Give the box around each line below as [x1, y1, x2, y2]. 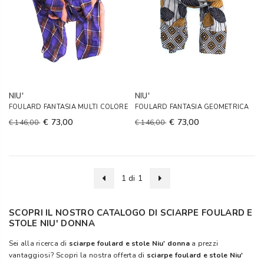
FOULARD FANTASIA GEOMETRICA [135, 103, 249, 111]
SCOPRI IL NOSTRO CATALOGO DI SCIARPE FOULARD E [9, 207, 253, 219]
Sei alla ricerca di [9, 239, 69, 248]
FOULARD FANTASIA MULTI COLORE [9, 103, 128, 111]
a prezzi [192, 239, 219, 248]
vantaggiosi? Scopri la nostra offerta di [9, 250, 147, 260]
